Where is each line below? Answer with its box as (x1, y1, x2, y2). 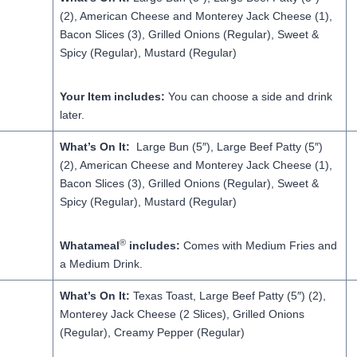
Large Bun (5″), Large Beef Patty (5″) (135, 140, 323, 153)
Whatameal (59, 239, 120, 252)
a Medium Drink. (59, 257, 143, 270)
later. (59, 108, 84, 121)
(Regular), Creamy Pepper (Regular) (59, 326, 245, 339)
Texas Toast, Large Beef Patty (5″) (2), (129, 289, 326, 302)
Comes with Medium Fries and (182, 239, 337, 252)
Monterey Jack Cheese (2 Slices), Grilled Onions (59, 308, 304, 320)
